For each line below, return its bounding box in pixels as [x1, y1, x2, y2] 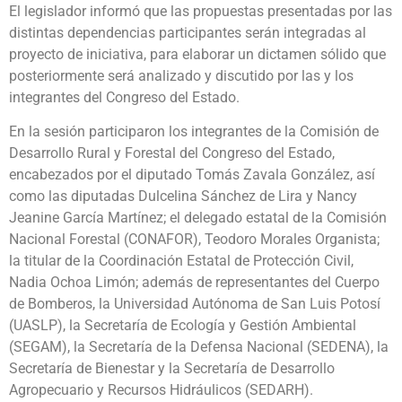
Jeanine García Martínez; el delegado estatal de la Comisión [9, 208, 387, 226]
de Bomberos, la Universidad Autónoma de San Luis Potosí [9, 294, 380, 312]
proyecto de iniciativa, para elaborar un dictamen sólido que [9, 45, 386, 63]
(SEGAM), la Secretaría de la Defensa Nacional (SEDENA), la [9, 337, 389, 355]
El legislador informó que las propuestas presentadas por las [9, 2, 392, 20]
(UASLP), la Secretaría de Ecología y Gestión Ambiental [9, 316, 356, 334]
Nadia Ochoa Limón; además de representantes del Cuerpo [9, 273, 380, 291]
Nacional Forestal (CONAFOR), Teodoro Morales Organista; [9, 230, 380, 248]
